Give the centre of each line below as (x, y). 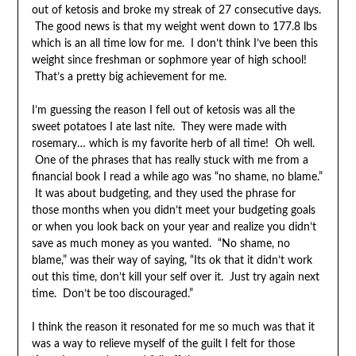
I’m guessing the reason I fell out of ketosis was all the (163, 110)
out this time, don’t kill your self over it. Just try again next (175, 277)
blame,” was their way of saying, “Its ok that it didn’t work (172, 260)
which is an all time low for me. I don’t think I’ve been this (174, 43)
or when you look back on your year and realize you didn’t (174, 227)
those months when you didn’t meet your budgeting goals (173, 210)
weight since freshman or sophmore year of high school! (169, 60)
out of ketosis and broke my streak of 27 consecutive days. (176, 10)
